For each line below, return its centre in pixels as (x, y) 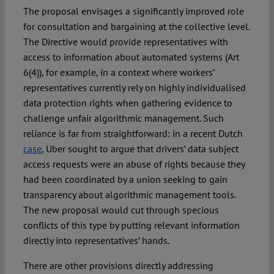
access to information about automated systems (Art (131, 57)
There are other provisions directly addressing (118, 266)
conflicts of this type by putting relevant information (131, 225)
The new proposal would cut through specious (121, 210)
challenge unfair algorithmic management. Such (123, 118)
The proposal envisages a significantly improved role (133, 11)
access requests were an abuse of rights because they (134, 164)
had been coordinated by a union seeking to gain (125, 180)
